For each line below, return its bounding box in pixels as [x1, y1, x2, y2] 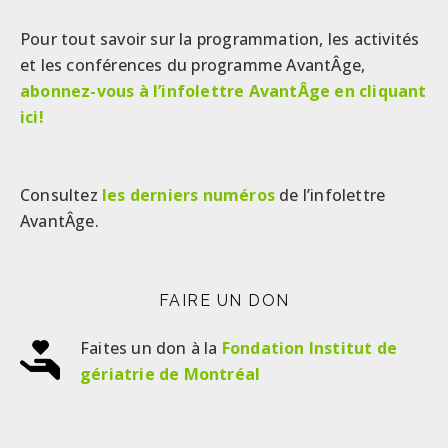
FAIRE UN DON [158, 291, 290, 310]
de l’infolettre [275, 184, 386, 206]
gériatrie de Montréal [80, 363, 261, 385]
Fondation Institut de [221, 337, 398, 359]
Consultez [20, 184, 102, 206]
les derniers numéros [102, 184, 275, 206]
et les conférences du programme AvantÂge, [20, 54, 366, 76]
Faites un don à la [80, 337, 222, 359]
